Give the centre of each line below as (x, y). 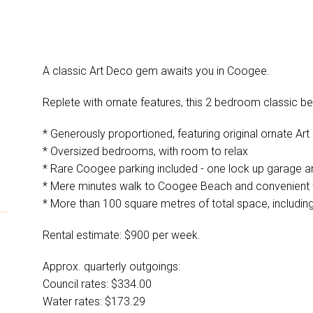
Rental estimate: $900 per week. (121, 235)
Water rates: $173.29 (94, 301)
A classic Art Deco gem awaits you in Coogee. (156, 71)
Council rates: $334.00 (97, 284)
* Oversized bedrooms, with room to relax (145, 151)
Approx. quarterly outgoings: (111, 266)
